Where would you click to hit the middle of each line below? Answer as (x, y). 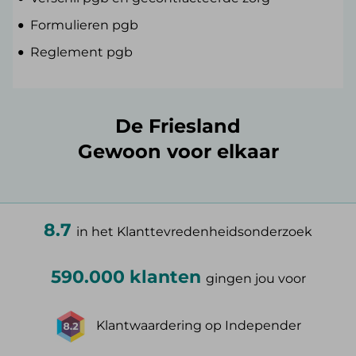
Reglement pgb (82, 52)
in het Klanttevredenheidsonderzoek (194, 232)
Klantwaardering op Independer (199, 326)
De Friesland (178, 126)
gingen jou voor (255, 279)
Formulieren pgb (85, 25)
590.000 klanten (128, 277)
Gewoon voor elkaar (178, 152)
